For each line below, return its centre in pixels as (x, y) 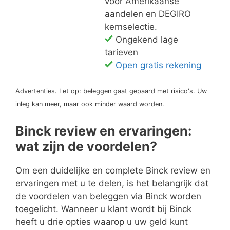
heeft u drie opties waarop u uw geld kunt (102, 222)
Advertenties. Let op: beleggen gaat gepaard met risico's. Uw (111, 91)
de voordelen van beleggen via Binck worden (108, 196)
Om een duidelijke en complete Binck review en (113, 170)
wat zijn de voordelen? (86, 146)
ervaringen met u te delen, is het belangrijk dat (112, 183)
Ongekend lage (146, 40)
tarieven (121, 53)
